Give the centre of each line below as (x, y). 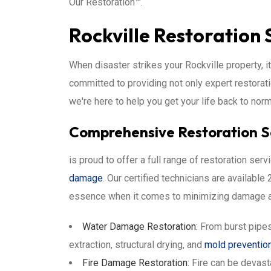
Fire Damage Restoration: (136, 263)
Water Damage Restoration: (140, 227)
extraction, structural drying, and (137, 245)
